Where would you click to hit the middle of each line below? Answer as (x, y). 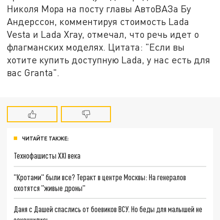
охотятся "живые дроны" (50, 188)
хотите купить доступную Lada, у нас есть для (109, 60)
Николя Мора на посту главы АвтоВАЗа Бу (99, 9)
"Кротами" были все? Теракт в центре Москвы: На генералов (100, 177)
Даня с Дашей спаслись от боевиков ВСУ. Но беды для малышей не (108, 209)
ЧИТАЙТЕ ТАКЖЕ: (45, 138)
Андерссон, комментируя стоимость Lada (98, 22)
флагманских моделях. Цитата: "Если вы (96, 47)
